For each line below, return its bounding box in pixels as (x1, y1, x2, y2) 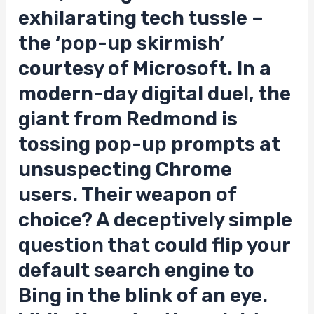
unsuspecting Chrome (18, 157, 233, 181)
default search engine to (18, 258, 255, 282)
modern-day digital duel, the (18, 81, 292, 105)
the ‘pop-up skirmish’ (18, 31, 225, 55)
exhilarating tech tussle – (18, 6, 264, 29)
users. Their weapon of (18, 182, 237, 206)
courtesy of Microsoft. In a (18, 56, 272, 80)
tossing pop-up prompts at (18, 132, 281, 156)
